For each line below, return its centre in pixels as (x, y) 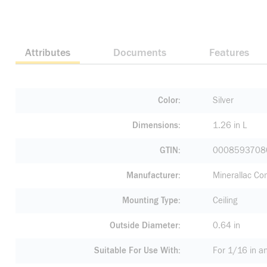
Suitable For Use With (136, 251)
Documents (140, 53)
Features (229, 53)
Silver (223, 100)
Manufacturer (152, 176)
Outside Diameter (144, 226)
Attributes (48, 53)
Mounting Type (150, 201)
